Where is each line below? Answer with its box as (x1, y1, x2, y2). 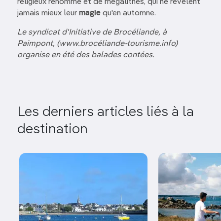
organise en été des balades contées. (17, 51, 154, 59)
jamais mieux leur (17, 9, 79, 17)
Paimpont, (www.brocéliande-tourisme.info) (17, 40, 178, 48)
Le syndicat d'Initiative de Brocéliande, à (17, 29, 167, 37)
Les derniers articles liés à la (17, 105, 194, 119)
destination (17, 122, 88, 136)
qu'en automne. (101, 9, 156, 17)
